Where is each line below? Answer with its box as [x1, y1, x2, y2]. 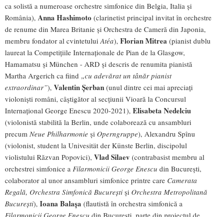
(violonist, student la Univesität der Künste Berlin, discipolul [5, 140, 187, 151]
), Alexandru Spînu [138, 129, 195, 139]
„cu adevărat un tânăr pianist [81, 71, 171, 81]
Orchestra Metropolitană [131, 187, 207, 197]
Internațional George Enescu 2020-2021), [5, 106, 133, 116]
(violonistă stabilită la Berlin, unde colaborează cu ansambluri [5, 117, 191, 127]
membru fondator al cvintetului [5, 36, 100, 46]
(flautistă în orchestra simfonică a [81, 199, 183, 209]
